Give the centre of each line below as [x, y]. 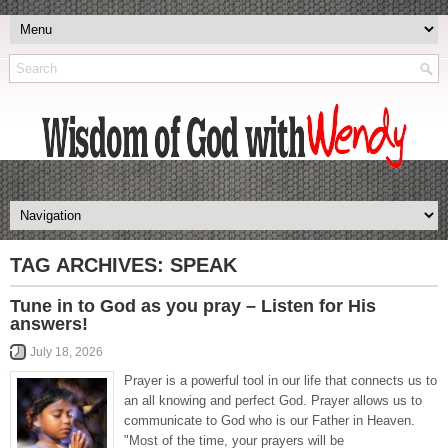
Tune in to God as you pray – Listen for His [193, 306]
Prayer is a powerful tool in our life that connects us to [280, 380]
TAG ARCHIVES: [90, 265]
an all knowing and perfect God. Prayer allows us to [273, 400]
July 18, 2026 [66, 352]
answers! [49, 324]
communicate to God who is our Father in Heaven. [269, 420]
